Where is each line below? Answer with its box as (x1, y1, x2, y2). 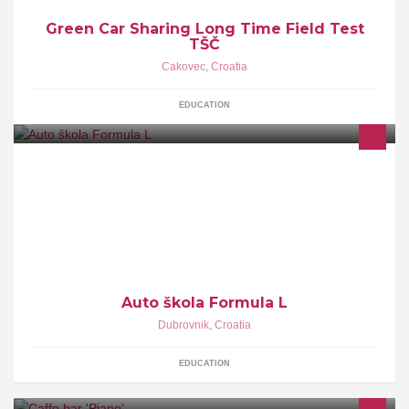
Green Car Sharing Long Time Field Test (45, 19, 364, 37)
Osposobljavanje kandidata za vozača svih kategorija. (50, 198, 317, 212)
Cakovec (162, 59, 205, 73)
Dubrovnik (158, 318, 209, 331)
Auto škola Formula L (121, 293, 288, 311)
